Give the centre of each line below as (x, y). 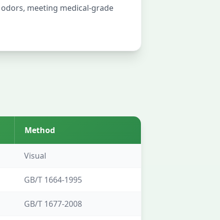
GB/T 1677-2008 (53, 204)
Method (40, 130)
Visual (35, 156)
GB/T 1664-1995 (53, 180)
